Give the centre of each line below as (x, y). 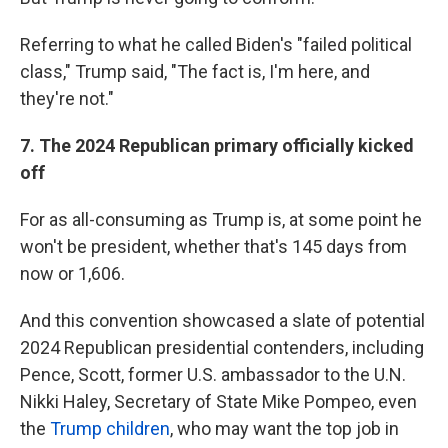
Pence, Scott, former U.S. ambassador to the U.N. (213, 374)
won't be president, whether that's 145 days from (213, 246)
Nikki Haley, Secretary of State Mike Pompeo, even (218, 401)
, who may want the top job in (284, 428)
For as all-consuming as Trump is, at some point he (221, 219)
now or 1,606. (72, 273)
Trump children (110, 428)
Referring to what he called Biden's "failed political (216, 44)
